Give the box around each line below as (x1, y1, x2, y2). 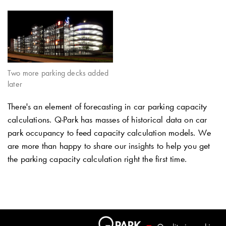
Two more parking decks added (8, 68, 109, 78)
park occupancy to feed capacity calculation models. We (8, 127, 211, 139)
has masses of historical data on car (78, 114, 207, 126)
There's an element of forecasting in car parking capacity (8, 101, 207, 112)
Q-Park (54, 114, 78, 126)
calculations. (8, 114, 54, 126)
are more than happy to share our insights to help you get (8, 140, 210, 152)
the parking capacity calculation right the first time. (8, 153, 187, 165)
